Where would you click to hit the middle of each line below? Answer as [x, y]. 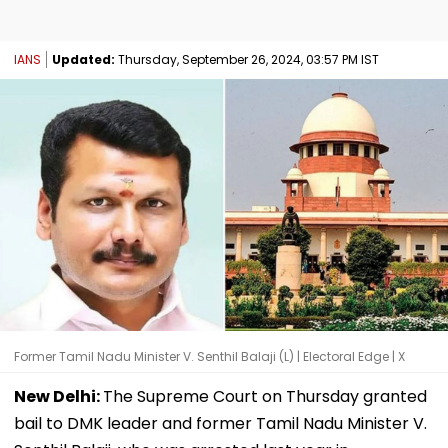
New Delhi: [58, 396]
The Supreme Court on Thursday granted [265, 396]
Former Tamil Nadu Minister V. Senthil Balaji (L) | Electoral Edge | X [209, 356]
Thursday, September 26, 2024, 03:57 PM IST [247, 59]
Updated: [83, 59]
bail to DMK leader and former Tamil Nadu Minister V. [220, 423]
